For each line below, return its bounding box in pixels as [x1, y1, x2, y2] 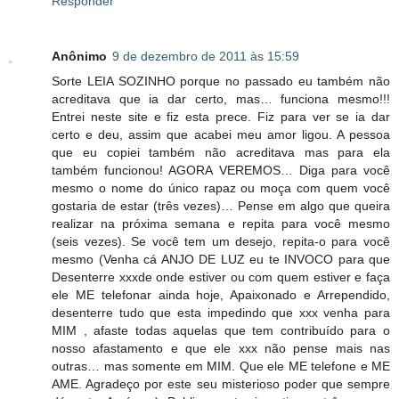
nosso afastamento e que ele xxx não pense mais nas [52, 341, 390, 356]
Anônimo [52, 49, 107, 64]
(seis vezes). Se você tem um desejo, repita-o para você [52, 234, 390, 249]
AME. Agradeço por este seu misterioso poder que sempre [52, 377, 390, 392]
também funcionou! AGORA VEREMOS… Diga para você [52, 163, 390, 178]
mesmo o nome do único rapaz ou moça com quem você [52, 181, 390, 196]
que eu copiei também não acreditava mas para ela [52, 145, 390, 160]
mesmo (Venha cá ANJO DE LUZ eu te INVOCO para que [52, 252, 390, 267]
